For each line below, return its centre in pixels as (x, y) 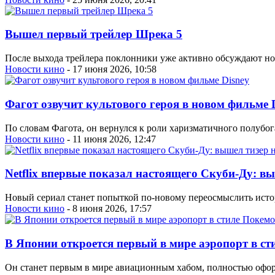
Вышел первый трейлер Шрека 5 (94, 34)
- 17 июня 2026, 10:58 (110, 69)
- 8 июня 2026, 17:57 (108, 209)
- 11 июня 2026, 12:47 (110, 139)
